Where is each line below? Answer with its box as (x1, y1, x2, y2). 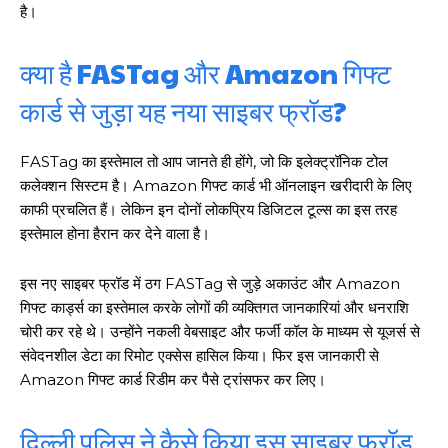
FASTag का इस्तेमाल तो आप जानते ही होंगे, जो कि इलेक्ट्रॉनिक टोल (20, 152, 388, 172)
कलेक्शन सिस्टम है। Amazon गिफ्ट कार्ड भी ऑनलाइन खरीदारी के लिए (20, 176, 412, 196)
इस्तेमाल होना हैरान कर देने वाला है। (20, 224, 210, 244)
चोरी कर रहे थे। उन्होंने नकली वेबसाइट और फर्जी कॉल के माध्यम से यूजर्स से (20, 322, 420, 342)
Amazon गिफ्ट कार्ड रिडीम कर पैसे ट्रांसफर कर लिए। (20, 370, 326, 390)
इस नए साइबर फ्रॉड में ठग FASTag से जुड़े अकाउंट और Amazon (20, 274, 400, 294)
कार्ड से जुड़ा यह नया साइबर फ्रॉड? (20, 92, 347, 131)
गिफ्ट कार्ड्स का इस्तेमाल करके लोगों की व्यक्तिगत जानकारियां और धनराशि (20, 298, 409, 318)
